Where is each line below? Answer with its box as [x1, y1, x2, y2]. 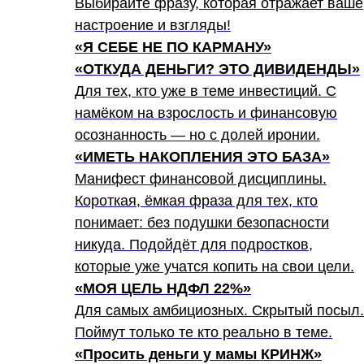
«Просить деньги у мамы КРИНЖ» [75, 346, 322, 362]
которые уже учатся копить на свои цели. [75, 258, 354, 275]
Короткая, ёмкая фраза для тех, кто [75, 193, 318, 209]
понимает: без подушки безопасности [75, 214, 329, 231]
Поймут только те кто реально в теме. [75, 324, 332, 340]
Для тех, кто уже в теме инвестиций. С [75, 83, 336, 99]
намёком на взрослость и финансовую [75, 105, 337, 121]
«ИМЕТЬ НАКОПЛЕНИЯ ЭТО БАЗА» [75, 149, 330, 165]
